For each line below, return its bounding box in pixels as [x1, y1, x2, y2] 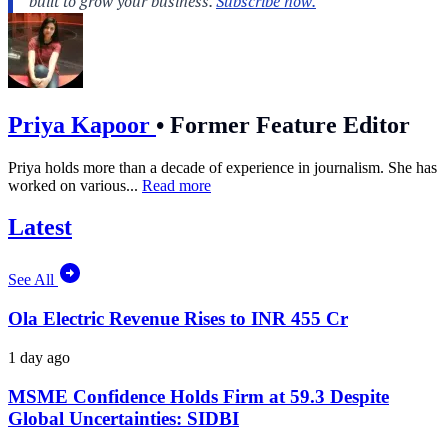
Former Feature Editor [164, 111, 410, 138]
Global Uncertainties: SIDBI [8, 407, 239, 429]
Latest [8, 214, 72, 241]
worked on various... [8, 176, 142, 194]
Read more [142, 176, 211, 194]
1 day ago [8, 348, 70, 366]
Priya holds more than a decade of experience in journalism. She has [8, 158, 437, 176]
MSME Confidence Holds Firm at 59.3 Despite [8, 385, 389, 407]
